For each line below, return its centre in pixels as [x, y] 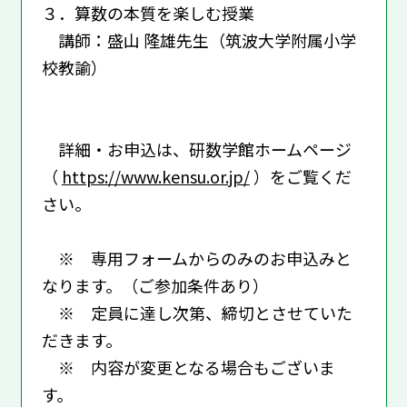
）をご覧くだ [300, 176]
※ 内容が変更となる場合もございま [188, 367]
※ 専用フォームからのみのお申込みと [196, 258]
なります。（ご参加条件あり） [155, 285]
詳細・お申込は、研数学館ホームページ [196, 149]
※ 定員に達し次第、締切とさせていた [197, 312]
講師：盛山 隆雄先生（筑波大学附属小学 [199, 40]
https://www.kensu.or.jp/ [155, 176]
